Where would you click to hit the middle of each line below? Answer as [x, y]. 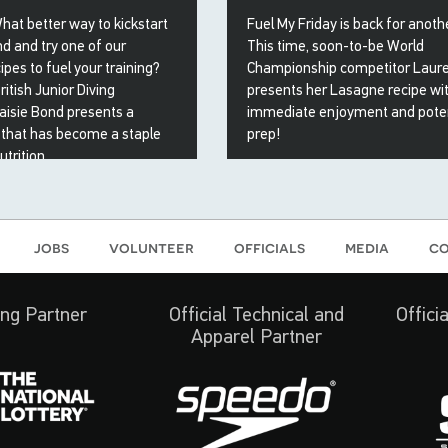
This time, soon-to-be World [335, 46]
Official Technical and [256, 314]
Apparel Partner [256, 336]
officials [269, 247]
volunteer [151, 247]
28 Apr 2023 [299, 174]
